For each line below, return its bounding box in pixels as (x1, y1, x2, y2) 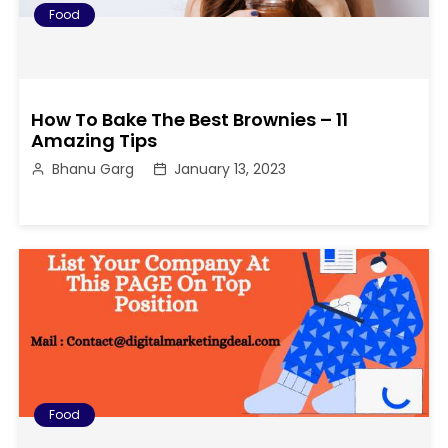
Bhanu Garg (52, 159, 135, 180)
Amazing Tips (31, 128, 158, 154)
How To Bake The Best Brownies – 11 (31, 107, 349, 133)
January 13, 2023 (174, 159, 287, 180)
